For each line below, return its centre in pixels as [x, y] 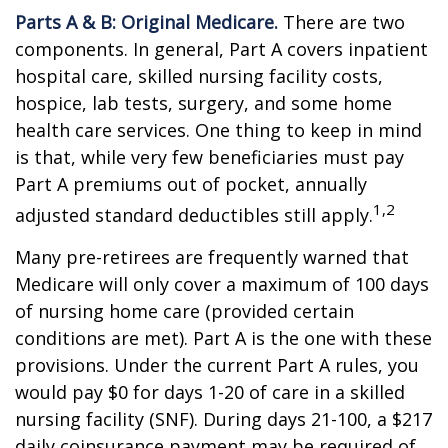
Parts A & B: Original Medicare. [146, 22]
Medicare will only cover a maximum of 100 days [222, 284]
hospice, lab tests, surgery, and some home [203, 103]
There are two [341, 22]
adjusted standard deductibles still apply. [194, 215]
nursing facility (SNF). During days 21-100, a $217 [223, 419]
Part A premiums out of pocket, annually [191, 184]
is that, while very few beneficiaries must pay [209, 157]
